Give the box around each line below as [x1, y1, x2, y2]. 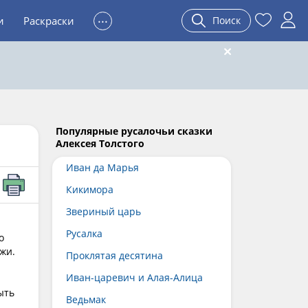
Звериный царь [66, 205, 141, 218]
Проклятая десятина [66, 249, 163, 262]
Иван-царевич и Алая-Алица [66, 271, 203, 284]
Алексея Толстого [56, 137, 144, 150]
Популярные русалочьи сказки [56, 124, 212, 137]
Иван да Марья [66, 161, 139, 174]
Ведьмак [66, 293, 106, 306]
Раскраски [23, 14, 74, 27]
